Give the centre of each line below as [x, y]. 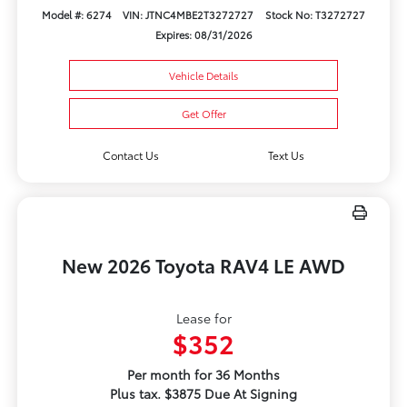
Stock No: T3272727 [316, 15]
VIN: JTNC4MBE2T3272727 [189, 15]
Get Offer [203, 114]
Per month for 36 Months [203, 375]
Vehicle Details [203, 76]
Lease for [203, 318]
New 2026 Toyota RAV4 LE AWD [203, 265]
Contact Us [130, 155]
